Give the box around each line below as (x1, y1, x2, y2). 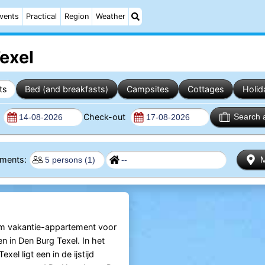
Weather (95, 12, 125, 21)
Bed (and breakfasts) (25, 83, 109, 94)
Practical (26, 12, 57, 21)
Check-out (83, 111, 128, 122)
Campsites (127, 83, 170, 94)
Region (64, 12, 89, 21)
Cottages (187, 83, 224, 94)
